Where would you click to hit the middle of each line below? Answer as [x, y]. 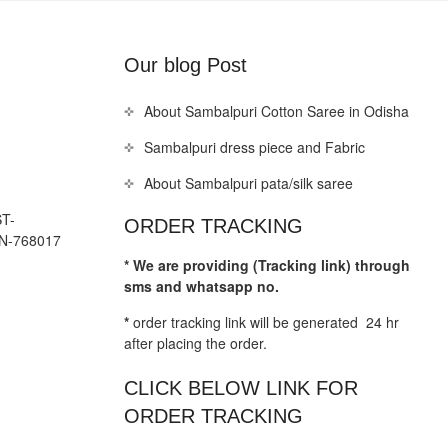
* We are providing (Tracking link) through [266, 264]
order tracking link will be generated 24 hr [263, 321]
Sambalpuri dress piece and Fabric [254, 146]
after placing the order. [195, 342]
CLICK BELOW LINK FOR [240, 387]
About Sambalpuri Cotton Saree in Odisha [276, 110]
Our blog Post [185, 64]
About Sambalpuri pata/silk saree [248, 182]
